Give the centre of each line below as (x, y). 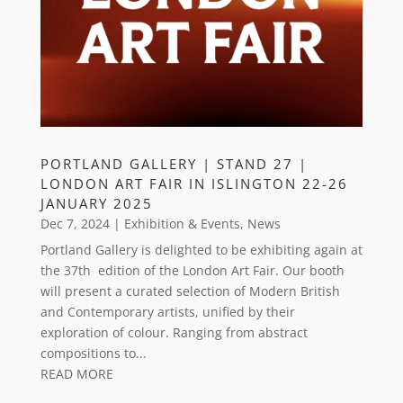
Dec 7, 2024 (75, 224)
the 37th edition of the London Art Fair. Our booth (192, 271)
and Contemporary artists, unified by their (167, 312)
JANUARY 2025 (96, 204)
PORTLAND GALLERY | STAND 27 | (174, 164)
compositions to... (93, 354)
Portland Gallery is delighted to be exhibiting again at (201, 250)
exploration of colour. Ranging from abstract (174, 333)
